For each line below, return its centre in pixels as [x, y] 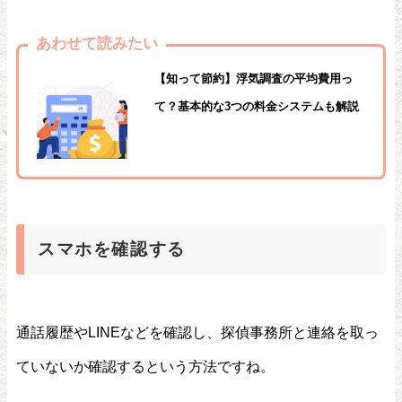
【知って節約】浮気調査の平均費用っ [253, 78]
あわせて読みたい [97, 42]
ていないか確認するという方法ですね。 [145, 367]
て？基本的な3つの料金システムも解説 [256, 106]
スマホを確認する [112, 249]
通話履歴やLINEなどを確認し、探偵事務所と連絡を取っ [197, 332]
